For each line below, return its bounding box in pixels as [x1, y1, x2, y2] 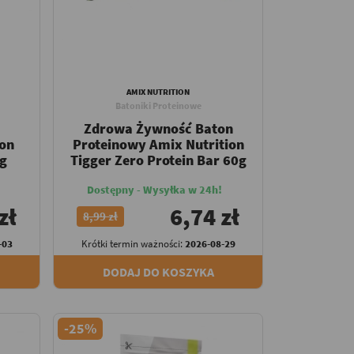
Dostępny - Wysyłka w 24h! [86, 183, 222, 198]
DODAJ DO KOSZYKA [102, 264, 214, 281]
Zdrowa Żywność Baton [83, 119, 233, 138]
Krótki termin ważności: [81, 237, 185, 251]
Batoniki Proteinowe [115, 100, 201, 112]
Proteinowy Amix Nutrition [72, 135, 244, 154]
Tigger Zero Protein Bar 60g [70, 151, 247, 170]
